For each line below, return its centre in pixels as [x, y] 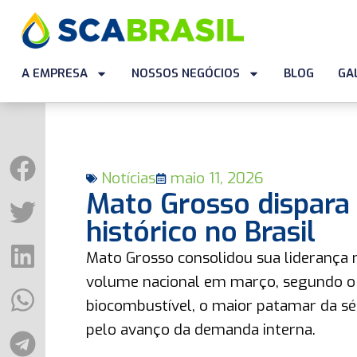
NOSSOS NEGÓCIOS [185, 73]
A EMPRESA [54, 73]
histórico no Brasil [200, 232]
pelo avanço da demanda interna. [200, 330]
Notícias [128, 178]
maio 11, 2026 [217, 178]
